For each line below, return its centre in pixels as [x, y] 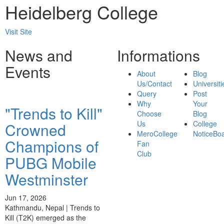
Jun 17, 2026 [26, 197]
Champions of [52, 146]
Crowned [35, 130]
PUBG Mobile [51, 163]
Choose [149, 113]
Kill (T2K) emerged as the [45, 217]
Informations [158, 55]
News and [39, 55]
